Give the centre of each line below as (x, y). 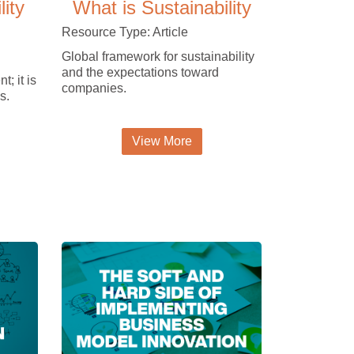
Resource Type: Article (125, 32)
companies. (94, 88)
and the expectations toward (141, 73)
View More (162, 141)
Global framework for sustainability (158, 57)
